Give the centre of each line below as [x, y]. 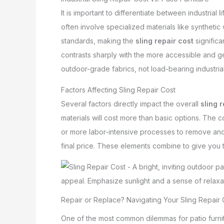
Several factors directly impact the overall [131, 103]
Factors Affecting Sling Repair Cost [118, 89]
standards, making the [98, 40]
